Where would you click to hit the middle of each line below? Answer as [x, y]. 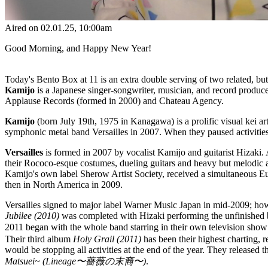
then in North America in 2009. [64, 184]
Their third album [39, 239]
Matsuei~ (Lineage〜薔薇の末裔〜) [75, 261]
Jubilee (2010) [32, 215]
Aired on [23, 28]
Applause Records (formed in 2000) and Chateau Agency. [114, 100]
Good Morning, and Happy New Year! [78, 48]
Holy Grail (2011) [107, 239]
